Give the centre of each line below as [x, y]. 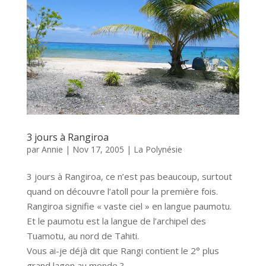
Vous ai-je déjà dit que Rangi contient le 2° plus [123, 251]
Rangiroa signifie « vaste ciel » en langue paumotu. [129, 206]
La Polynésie [158, 149]
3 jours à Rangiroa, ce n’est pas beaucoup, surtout [129, 176]
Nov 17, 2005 [98, 149]
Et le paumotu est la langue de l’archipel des [116, 221]
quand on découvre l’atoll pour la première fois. [122, 191]
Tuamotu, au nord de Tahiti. [83, 236]
